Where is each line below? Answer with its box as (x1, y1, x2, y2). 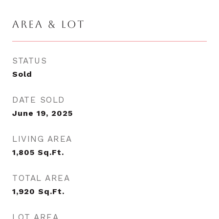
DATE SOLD (12, 95, 65, 105)
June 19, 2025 (12, 109, 73, 118)
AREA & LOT (12, 18, 86, 30)
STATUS (12, 56, 47, 66)
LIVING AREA (12, 134, 72, 144)
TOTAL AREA (12, 173, 70, 183)
